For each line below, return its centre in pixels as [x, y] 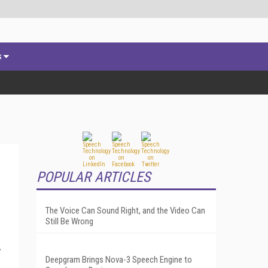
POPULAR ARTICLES [93, 177]
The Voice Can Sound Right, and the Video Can [125, 210]
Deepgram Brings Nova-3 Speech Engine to [119, 259]
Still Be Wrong [69, 221]
